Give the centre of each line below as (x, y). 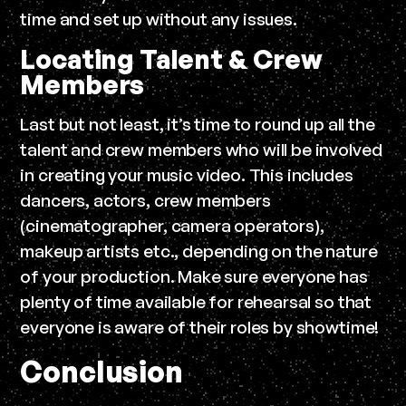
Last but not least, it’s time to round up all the (198, 124)
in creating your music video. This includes (187, 174)
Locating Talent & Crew (171, 58)
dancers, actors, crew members (145, 200)
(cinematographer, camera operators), (172, 225)
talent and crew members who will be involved (201, 149)
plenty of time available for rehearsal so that (196, 301)
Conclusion (101, 371)
